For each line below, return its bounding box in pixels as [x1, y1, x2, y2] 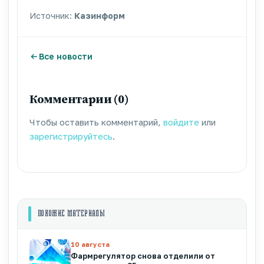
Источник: [29, 10, 74, 21]
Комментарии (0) [29, 90, 129, 107]
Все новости [39, 51, 93, 61]
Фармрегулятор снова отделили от [71, 250, 215, 260]
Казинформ [74, 10, 125, 21]
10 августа [71, 240, 110, 248]
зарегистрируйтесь [29, 130, 113, 141]
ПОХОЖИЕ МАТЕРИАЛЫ [38, 207, 106, 219]
